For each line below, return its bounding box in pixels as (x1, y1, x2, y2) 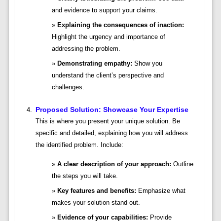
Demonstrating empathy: (57, 60, 132, 68)
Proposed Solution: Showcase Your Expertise (35, 106, 188, 114)
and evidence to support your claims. (51, 6, 157, 14)
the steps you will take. (51, 172, 118, 180)
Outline (171, 160, 193, 168)
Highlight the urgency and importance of (51, 33, 165, 41)
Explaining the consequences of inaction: (57, 21, 184, 29)
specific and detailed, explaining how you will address (35, 129, 188, 137)
